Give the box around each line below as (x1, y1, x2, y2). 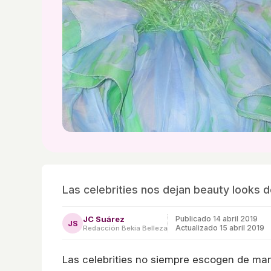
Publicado (175, 214, 213, 223)
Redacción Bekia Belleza (83, 223, 168, 232)
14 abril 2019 (213, 214, 258, 223)
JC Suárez (83, 214, 125, 224)
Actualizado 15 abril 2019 (175, 223, 264, 232)
